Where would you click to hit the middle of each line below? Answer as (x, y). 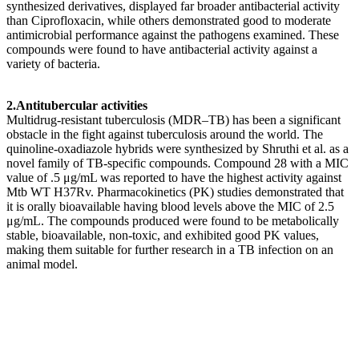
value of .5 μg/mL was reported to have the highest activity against (174, 177)
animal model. (42, 264)
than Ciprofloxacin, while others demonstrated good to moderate (169, 20)
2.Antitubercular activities (77, 105)
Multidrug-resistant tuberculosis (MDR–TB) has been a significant (173, 119)
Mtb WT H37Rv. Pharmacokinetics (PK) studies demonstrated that (175, 192)
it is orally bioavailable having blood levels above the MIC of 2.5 (170, 206)
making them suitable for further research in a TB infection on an (170, 249)
